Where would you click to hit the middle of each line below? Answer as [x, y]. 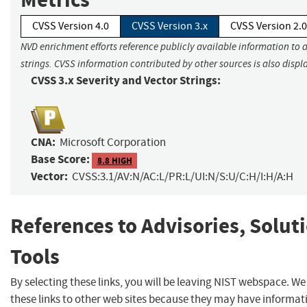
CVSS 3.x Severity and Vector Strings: [126, 81]
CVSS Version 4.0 [71, 26]
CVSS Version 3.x [170, 26]
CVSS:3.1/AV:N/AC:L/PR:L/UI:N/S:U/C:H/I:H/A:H [183, 177]
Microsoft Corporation [113, 143]
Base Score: [60, 160]
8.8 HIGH [114, 160]
